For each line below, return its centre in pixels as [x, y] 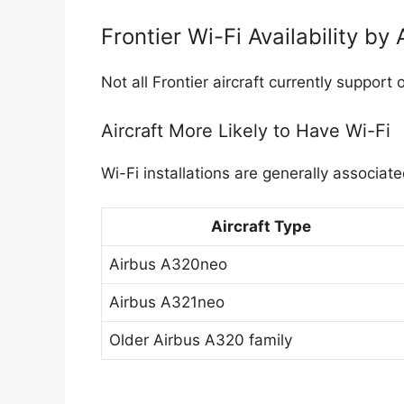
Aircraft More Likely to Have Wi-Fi [246, 130]
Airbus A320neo [168, 265]
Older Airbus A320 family [201, 340]
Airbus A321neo [167, 303]
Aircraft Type [261, 227]
